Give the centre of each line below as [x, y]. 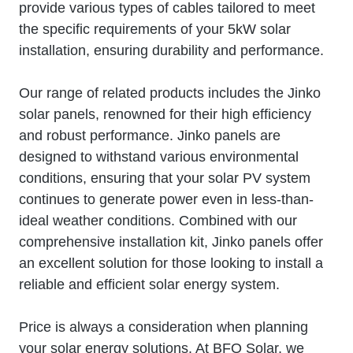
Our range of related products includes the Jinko [170, 93]
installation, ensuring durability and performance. [171, 50]
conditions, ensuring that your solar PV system [165, 178]
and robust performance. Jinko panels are [150, 135]
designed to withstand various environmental [159, 156]
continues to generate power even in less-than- [166, 199]
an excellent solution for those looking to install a [171, 263]
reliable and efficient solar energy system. [149, 284]
